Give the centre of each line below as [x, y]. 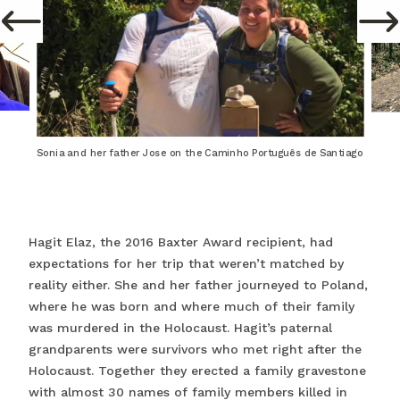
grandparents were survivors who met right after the [195, 350]
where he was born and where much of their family [192, 307]
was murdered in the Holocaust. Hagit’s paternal [180, 328]
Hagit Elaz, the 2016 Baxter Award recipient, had [181, 242]
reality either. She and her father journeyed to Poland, [198, 285]
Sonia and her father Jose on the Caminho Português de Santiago [200, 153]
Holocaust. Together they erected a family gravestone [197, 371]
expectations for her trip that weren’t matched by [186, 264]
